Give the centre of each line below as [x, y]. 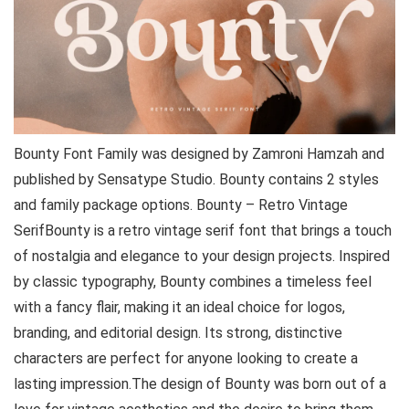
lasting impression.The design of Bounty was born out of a [200, 384]
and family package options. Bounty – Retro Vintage [181, 205]
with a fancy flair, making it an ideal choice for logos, [179, 307]
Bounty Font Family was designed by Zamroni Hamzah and [199, 154]
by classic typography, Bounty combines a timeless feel [193, 282]
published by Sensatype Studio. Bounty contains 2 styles [196, 179]
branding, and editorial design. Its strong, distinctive [178, 333]
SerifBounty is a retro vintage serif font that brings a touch [203, 231]
